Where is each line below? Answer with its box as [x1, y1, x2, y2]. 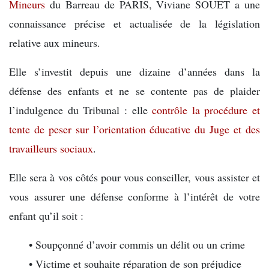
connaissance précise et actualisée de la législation [9, 16, 260, 31]
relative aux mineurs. [9, 35, 100, 50]
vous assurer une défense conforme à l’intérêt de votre [9, 189, 260, 204]
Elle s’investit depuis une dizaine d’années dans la [9, 64, 260, 79]
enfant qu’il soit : [9, 208, 83, 223]
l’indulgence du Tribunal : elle [9, 103, 153, 117]
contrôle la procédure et [152, 103, 260, 117]
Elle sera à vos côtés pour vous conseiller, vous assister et [9, 170, 260, 184]
